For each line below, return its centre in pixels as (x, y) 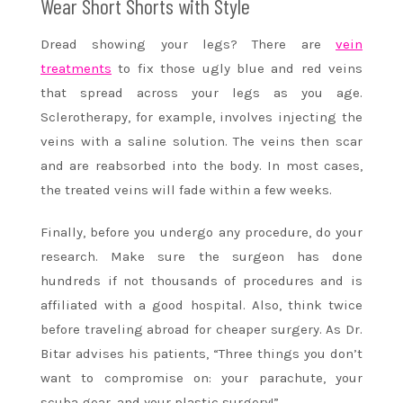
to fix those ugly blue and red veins (237, 69)
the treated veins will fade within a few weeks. (186, 190)
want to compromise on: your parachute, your (201, 378)
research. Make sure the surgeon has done (201, 257)
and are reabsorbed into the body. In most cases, (201, 166)
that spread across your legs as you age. (201, 93)
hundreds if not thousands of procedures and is (201, 281)
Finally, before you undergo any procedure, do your (201, 233)
